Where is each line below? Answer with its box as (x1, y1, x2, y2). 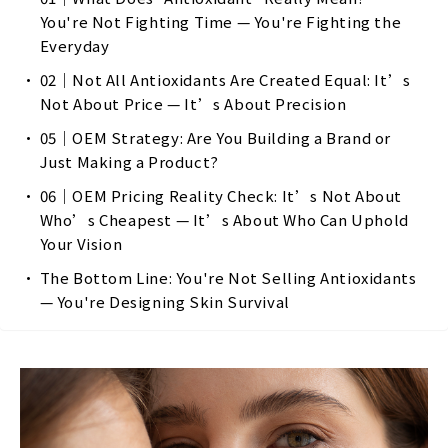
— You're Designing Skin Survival (39, 291, 290, 312)
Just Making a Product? (39, 151, 219, 172)
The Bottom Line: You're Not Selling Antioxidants (39, 267, 417, 288)
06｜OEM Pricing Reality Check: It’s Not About (39, 185, 403, 206)
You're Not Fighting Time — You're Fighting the (39, 11, 402, 32)
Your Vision (39, 233, 123, 254)
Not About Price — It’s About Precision (39, 93, 347, 114)
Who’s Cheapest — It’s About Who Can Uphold (39, 209, 409, 230)
